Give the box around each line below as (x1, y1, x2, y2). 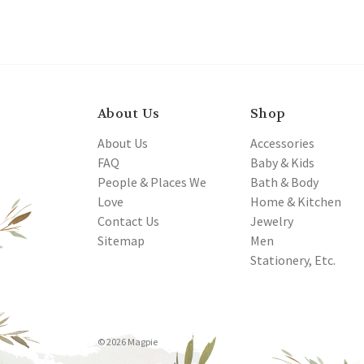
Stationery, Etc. (250, 252, 336, 269)
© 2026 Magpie (97, 336, 158, 349)
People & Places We (97, 174, 206, 191)
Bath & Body (250, 174, 318, 191)
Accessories (250, 135, 314, 152)
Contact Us (97, 213, 159, 230)
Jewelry (250, 213, 293, 230)
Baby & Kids (250, 154, 314, 171)
